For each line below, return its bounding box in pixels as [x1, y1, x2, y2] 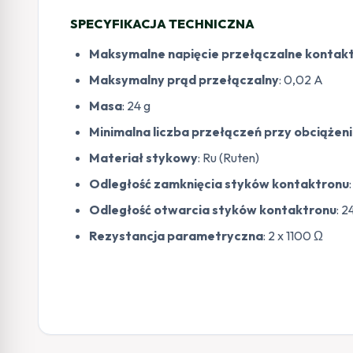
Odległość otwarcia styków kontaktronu [89, 202, 336, 217]
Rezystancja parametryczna [89, 228, 263, 243]
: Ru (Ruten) [198, 150, 259, 165]
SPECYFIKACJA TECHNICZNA [70, 16, 255, 32]
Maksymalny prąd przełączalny [89, 72, 279, 87]
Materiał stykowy [89, 150, 198, 165]
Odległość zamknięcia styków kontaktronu [89, 176, 349, 191]
